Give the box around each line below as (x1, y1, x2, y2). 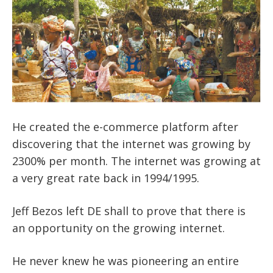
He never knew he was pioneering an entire (12, 253, 239, 268)
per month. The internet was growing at (49, 153, 261, 168)
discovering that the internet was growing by (12, 136, 250, 151)
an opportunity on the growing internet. (12, 220, 225, 235)
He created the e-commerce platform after (12, 119, 238, 134)
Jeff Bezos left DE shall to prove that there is (12, 203, 246, 218)
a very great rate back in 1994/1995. (12, 170, 199, 185)
